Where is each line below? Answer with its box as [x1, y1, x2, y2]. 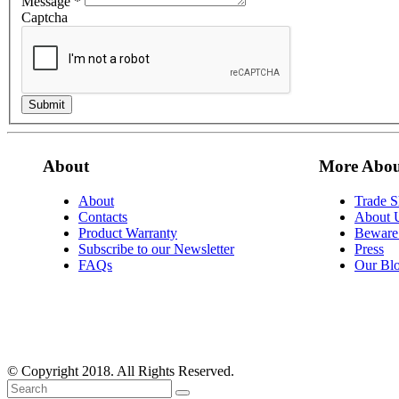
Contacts [78, 209, 127, 225]
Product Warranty [78, 225, 177, 241]
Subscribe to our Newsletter [78, 241, 234, 257]
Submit [28, 97, 65, 111]
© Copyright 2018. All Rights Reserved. [7, 362, 234, 379]
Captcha [21, 9, 68, 25]
